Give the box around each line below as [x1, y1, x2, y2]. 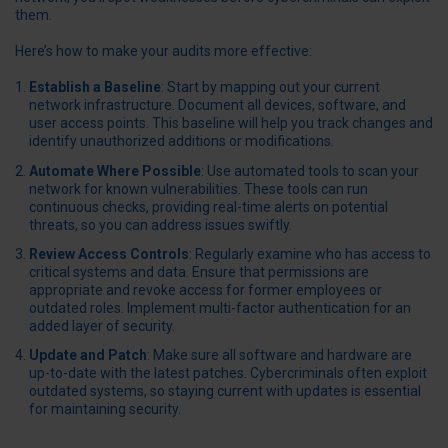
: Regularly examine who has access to [189, 245, 431, 262]
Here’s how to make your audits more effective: [15, 43, 312, 60]
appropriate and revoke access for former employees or [29, 281, 382, 298]
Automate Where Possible [29, 162, 201, 179]
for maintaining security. [29, 400, 181, 417]
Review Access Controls [29, 245, 189, 262]
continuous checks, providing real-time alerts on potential [29, 198, 388, 215]
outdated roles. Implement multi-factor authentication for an [29, 299, 411, 316]
